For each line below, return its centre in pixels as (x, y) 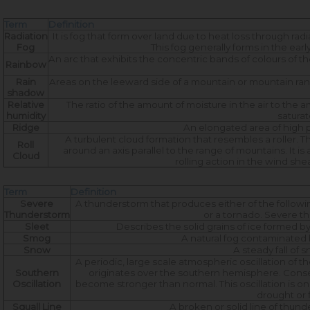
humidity (26, 116)
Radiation (26, 36)
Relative (26, 105)
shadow (26, 93)
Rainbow (26, 65)
